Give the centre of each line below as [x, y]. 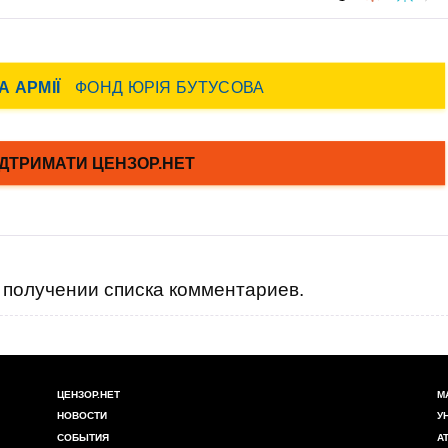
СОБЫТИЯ [83, 437]
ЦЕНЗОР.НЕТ [88, 394]
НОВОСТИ [82, 416]
